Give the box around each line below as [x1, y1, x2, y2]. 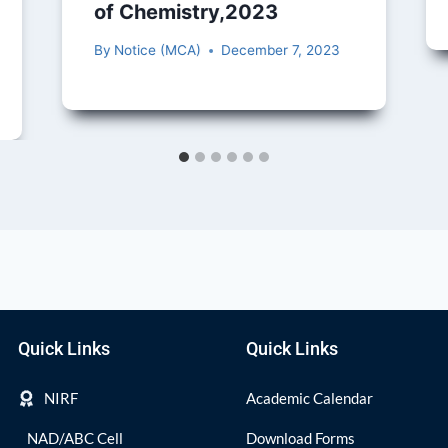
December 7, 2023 [220, 42, 340, 59]
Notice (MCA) [113, 42, 201, 59]
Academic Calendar [246, 389, 373, 407]
